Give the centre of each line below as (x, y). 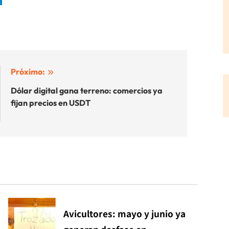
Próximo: (28, 71)
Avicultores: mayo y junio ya (124, 213)
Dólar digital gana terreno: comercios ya (87, 90)
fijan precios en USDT (51, 102)
